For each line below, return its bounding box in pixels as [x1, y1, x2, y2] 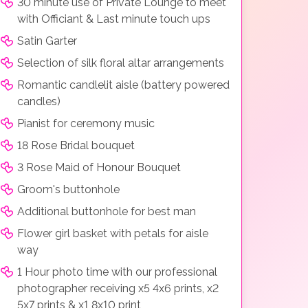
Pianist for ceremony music [17, 116, 155, 130]
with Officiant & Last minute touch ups [17, 12, 210, 25]
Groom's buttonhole [17, 182, 120, 196]
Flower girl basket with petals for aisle [17, 226, 208, 240]
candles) [17, 94, 60, 108]
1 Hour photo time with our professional [17, 265, 217, 278]
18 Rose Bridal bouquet [17, 138, 135, 152]
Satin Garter [17, 34, 77, 47]
